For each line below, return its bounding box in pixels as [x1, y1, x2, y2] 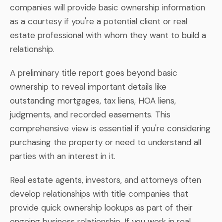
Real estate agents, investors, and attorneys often [10, 174, 201, 185]
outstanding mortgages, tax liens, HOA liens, [10, 95, 176, 106]
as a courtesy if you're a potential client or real [10, 15, 187, 27]
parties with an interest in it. [10, 150, 115, 162]
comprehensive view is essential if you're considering [10, 122, 211, 134]
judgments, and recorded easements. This [10, 109, 170, 120]
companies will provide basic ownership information [10, 1, 205, 13]
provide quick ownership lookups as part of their [10, 202, 193, 213]
